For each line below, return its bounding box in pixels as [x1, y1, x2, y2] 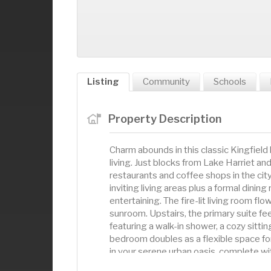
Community [143, 76, 190, 87]
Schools [214, 76, 246, 87]
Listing [87, 76, 119, 87]
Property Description [108, 111, 221, 125]
